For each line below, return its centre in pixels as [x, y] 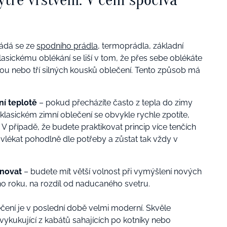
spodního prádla [67, 46]
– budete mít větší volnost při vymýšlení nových [113, 171]
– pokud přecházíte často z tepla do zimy [116, 102]
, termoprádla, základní [141, 46]
